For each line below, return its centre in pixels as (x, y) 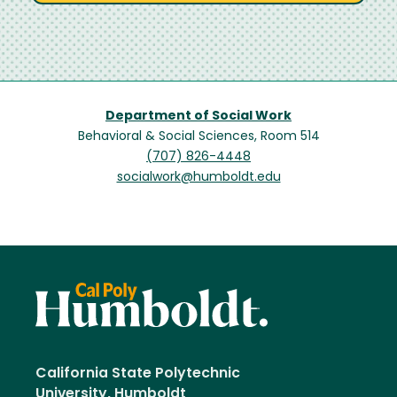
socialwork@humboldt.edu (198, 178)
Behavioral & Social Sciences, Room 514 (198, 137)
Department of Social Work (198, 117)
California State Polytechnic (138, 374)
